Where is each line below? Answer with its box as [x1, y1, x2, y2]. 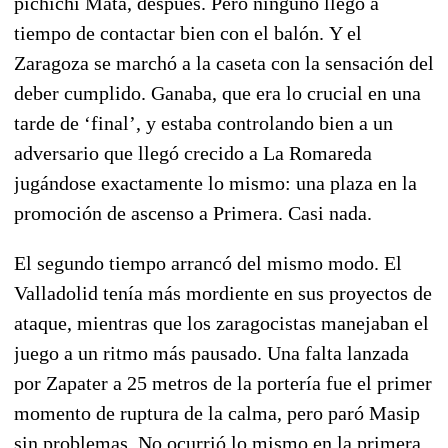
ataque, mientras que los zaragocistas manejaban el [14, 311, 429, 334]
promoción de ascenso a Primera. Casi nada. [14, 201, 372, 224]
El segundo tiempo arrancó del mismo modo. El [14, 251, 402, 274]
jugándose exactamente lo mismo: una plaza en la [14, 171, 417, 194]
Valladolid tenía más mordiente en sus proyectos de [14, 281, 432, 304]
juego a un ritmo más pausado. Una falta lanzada [14, 341, 409, 364]
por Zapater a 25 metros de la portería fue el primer [14, 371, 432, 394]
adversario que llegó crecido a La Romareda [14, 141, 372, 164]
